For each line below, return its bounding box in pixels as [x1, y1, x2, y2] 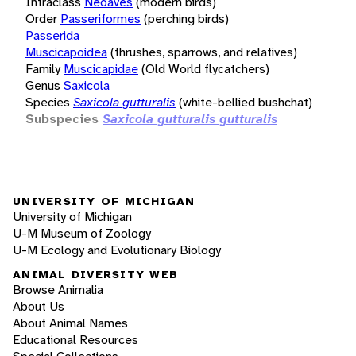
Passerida [25, 26, 79, 44]
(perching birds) [144, 10, 229, 27]
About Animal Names [13, 315, 128, 332]
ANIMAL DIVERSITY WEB [13, 267, 178, 282]
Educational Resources [13, 331, 138, 349]
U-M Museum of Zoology [13, 224, 151, 242]
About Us [13, 298, 64, 315]
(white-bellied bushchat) [179, 93, 312, 110]
